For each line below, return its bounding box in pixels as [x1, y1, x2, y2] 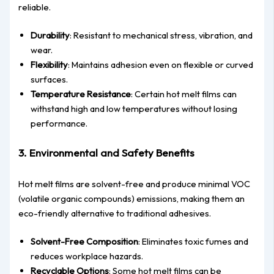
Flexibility [31, 58, 68, 70]
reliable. [18, 1, 51, 13]
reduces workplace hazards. [31, 250, 144, 262]
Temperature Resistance [31, 87, 131, 100]
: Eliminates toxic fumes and [138, 235, 249, 248]
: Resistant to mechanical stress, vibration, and [70, 29, 253, 41]
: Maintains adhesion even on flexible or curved [68, 58, 254, 70]
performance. [31, 117, 88, 129]
